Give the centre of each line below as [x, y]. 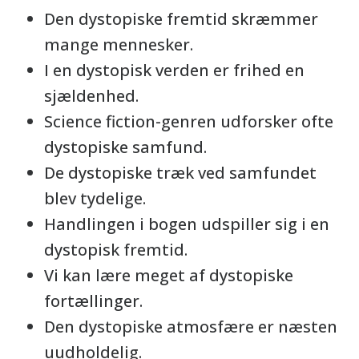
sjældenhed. [91, 96]
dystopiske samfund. [125, 147]
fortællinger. [93, 301]
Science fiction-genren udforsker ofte [189, 121]
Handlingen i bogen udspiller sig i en [187, 224]
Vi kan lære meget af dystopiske [169, 275]
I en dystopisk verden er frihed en [174, 70]
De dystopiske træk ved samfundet [180, 173]
